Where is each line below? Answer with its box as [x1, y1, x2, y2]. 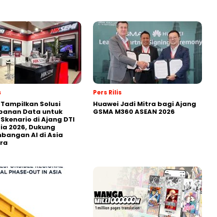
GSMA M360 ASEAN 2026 [93, 107, 175, 116]
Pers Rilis [93, 88, 122, 96]
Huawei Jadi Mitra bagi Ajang [93, 99, 196, 108]
